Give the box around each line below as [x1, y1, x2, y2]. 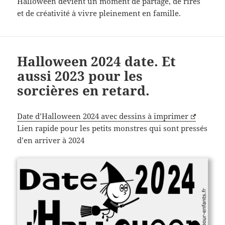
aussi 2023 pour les [17, 66, 143, 85]
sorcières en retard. [17, 81, 150, 99]
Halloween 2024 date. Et [17, 52, 176, 70]
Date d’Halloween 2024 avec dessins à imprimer [17, 110, 189, 121]
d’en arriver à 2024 [17, 135, 85, 145]
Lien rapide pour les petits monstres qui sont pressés [17, 123, 208, 133]
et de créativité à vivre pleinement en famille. [17, 8, 181, 18]
